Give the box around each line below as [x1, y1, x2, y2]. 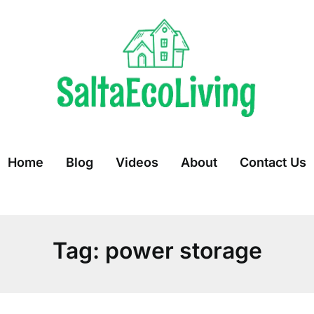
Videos [116, 154, 158, 170]
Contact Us [240, 154, 306, 170]
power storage [104, 236, 262, 264]
